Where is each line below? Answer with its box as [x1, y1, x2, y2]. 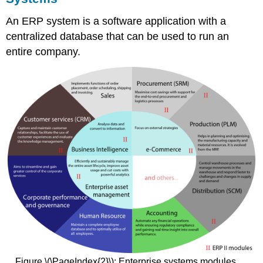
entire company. [6, 45, 81, 58]
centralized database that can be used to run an [6, 30, 230, 42]
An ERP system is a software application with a [6, 15, 227, 27]
